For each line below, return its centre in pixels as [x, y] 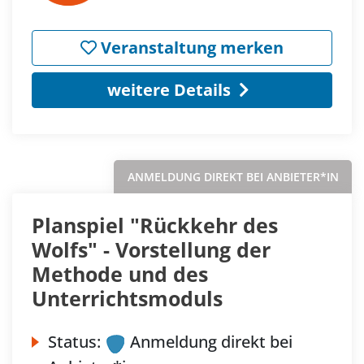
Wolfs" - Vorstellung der [151, 250]
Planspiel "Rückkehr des [155, 225]
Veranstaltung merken [190, 48]
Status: [74, 342]
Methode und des [120, 274]
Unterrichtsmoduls [127, 299]
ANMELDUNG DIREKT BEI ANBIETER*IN [233, 177]
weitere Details [169, 90]
